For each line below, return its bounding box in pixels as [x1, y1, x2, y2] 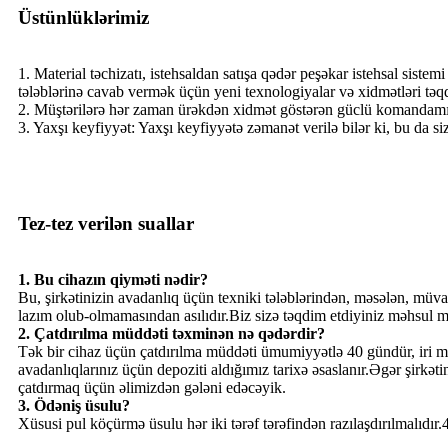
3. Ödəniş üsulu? [18, 396, 130, 414]
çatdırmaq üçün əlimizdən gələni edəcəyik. [18, 378, 286, 396]
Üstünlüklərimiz [18, 6, 149, 28]
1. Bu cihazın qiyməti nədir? [18, 270, 208, 288]
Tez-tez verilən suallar [18, 212, 194, 234]
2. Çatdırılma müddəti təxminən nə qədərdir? [18, 324, 325, 342]
